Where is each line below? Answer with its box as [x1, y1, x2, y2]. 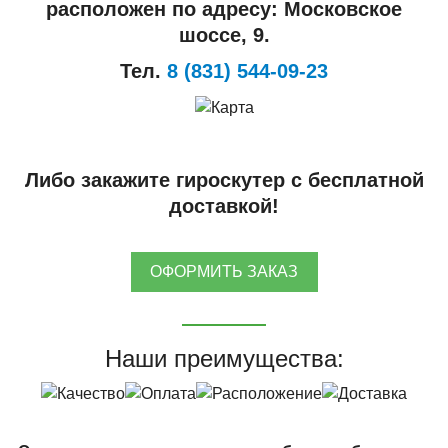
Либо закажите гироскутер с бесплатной [24, 168, 424, 191]
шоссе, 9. [178, 23, 270, 46]
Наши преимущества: [104, 344, 344, 372]
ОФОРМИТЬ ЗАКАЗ [150, 263, 298, 281]
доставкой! [169, 194, 279, 217]
